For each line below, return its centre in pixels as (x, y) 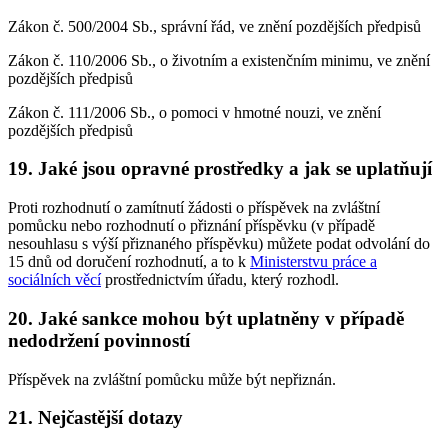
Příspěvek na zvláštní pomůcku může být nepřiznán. (172, 379)
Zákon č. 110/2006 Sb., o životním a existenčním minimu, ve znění (219, 60)
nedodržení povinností (99, 340)
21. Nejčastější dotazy (95, 418)
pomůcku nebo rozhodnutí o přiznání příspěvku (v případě (191, 226)
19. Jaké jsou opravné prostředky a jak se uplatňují (220, 169)
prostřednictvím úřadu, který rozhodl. (220, 280)
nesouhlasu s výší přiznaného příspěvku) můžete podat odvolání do (219, 244)
